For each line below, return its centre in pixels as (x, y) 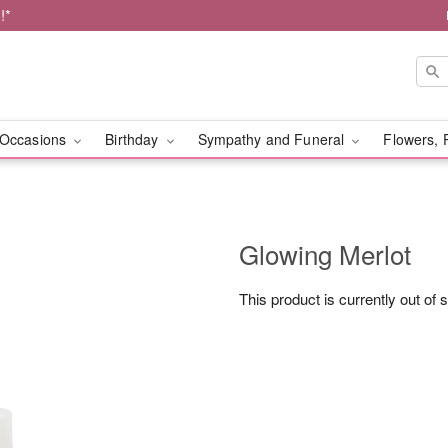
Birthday (134, 139)
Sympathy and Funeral (273, 139)
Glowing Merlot (325, 253)
